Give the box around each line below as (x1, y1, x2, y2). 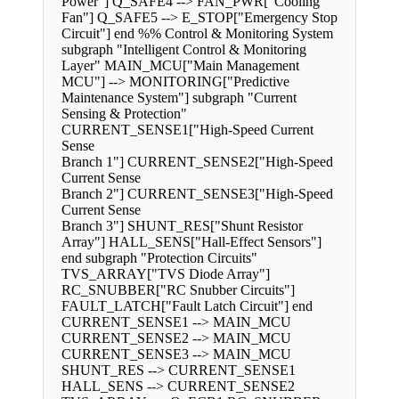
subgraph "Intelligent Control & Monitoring (61, 42, 306, 58)
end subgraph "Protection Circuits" (61, 250, 257, 266)
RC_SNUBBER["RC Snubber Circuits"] (61, 282, 295, 298)
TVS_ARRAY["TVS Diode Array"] (61, 266, 270, 282)
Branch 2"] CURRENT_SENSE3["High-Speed (61, 186, 333, 202)
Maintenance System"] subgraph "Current (61, 90, 297, 106)
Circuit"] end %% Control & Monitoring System (61, 26, 333, 42)
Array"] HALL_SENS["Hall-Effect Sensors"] (61, 234, 322, 250)
